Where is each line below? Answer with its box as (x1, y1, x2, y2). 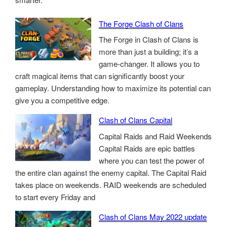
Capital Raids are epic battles (99, 142, 195, 154)
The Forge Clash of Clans (99, 18, 183, 29)
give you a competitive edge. (15, 95, 109, 106)
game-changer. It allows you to (99, 58, 200, 69)
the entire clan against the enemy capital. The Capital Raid (15, 167, 206, 178)
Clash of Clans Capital (99, 115, 172, 126)
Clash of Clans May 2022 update (99, 211, 207, 222)
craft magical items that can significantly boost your (15, 70, 184, 82)
